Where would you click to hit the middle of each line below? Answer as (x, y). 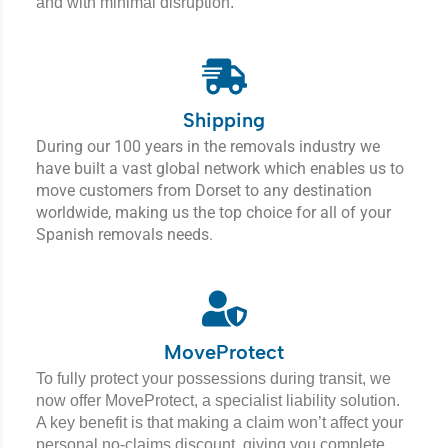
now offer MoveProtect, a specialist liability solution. (218, 401)
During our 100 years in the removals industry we (208, 147)
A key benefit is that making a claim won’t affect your (219, 423)
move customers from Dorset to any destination (204, 191)
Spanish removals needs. (124, 235)
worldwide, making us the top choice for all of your (213, 213)
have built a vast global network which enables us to (220, 169)
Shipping (224, 120)
